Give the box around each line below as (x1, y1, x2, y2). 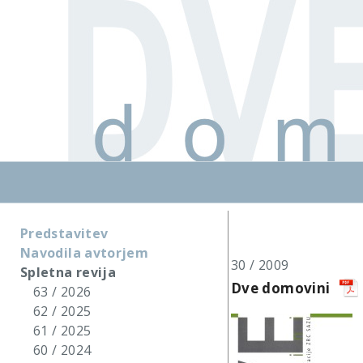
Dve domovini (231, 279, 331, 297)
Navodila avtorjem (20, 244, 149, 262)
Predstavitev (20, 224, 109, 242)
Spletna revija (20, 263, 117, 281)
